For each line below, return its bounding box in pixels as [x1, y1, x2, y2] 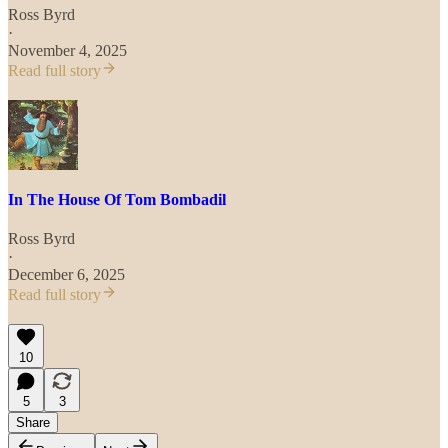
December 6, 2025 [8, 266, 125, 284]
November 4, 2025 [8, 41, 127, 59]
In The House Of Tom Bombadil [8, 191, 226, 209]
